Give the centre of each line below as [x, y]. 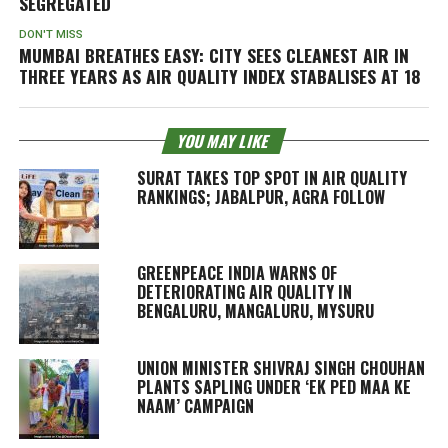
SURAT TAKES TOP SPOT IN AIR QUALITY [271, 177]
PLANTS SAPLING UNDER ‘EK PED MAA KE [273, 386]
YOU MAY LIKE [224, 140]
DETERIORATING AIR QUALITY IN [244, 291]
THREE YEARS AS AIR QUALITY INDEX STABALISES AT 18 [219, 75]
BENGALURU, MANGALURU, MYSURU [255, 310]
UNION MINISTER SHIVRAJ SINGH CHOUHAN [280, 367]
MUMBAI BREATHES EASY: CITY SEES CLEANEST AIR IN [213, 54]
